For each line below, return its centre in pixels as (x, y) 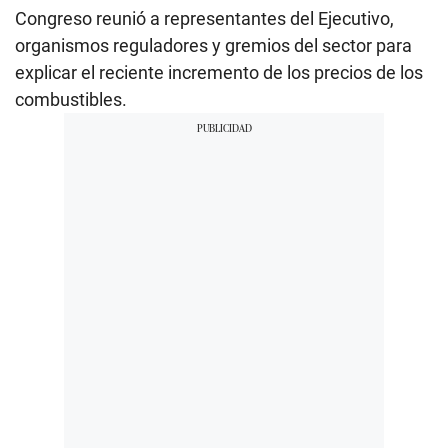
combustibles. (71, 99)
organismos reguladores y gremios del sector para (213, 45)
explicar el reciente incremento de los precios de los (219, 72)
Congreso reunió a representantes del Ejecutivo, (204, 18)
